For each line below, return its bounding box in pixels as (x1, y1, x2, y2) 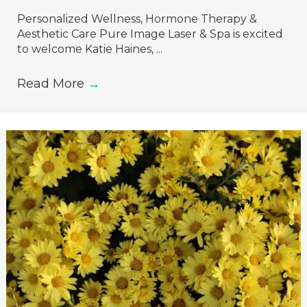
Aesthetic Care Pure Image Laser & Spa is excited (17, 27, 283, 40)
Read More (17, 76, 88, 91)
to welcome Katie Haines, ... (17, 42, 162, 56)
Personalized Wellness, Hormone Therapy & (17, 12, 257, 25)
